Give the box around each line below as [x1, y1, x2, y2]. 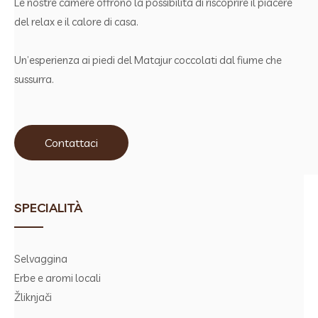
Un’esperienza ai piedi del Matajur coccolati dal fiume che [14, 53, 282, 67]
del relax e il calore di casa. [14, 15, 138, 29]
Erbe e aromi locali [14, 270, 101, 285]
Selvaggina [14, 251, 67, 265]
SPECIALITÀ [14, 199, 82, 216]
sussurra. [14, 72, 54, 87]
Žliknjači [14, 290, 52, 304]
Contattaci [45, 135, 98, 150]
